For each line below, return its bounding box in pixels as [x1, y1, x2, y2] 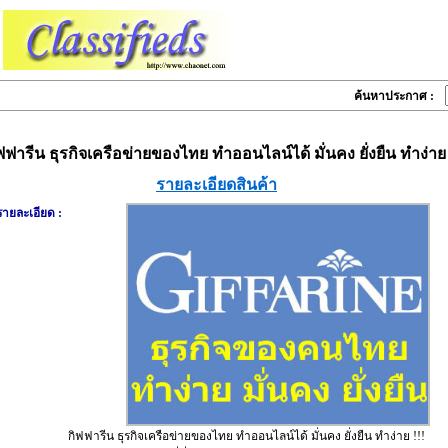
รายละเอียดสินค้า [156, 176, 277, 193]
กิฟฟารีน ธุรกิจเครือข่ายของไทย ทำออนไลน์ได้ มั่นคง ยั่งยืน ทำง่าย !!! [67, 428, 425, 443]
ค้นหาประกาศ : [354, 89, 443, 103]
